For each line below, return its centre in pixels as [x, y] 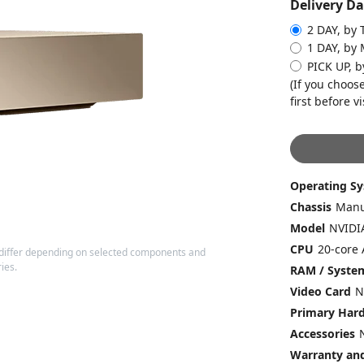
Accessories [322, 334]
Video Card [320, 292]
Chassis [310, 207]
